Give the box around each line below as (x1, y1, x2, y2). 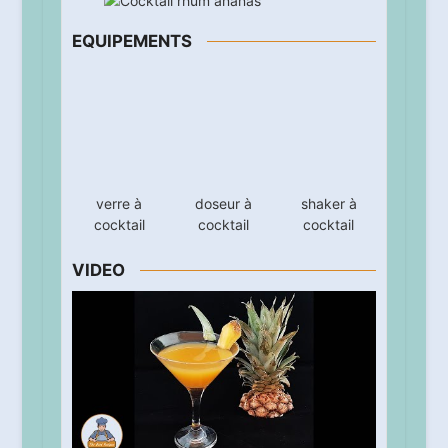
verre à (96, 197, 143, 215)
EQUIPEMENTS (71, 31, 192, 52)
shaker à (300, 194, 357, 212)
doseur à (195, 169, 253, 187)
